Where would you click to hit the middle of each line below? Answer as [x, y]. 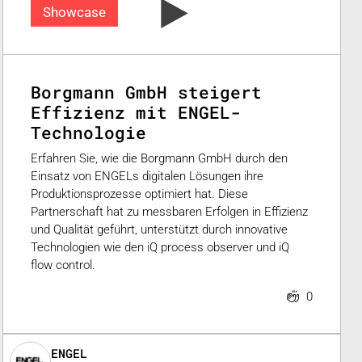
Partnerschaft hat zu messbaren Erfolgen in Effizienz [169, 212]
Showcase [74, 13]
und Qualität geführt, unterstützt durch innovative [159, 230]
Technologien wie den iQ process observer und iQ [160, 248]
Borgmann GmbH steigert [146, 92]
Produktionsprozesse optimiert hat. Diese [139, 194]
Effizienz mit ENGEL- [135, 112]
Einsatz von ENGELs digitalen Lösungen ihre [147, 177]
